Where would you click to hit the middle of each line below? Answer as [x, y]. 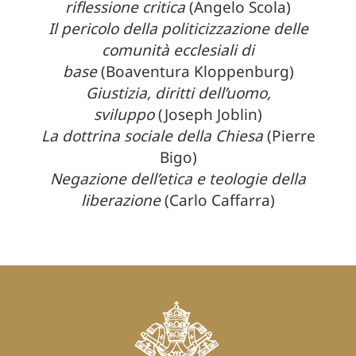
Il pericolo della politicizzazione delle [178, 28]
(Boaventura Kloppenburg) [195, 71]
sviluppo [124, 114]
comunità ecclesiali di [178, 50]
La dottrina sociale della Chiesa [152, 135]
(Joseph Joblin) [208, 114]
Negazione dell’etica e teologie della [178, 178]
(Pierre [289, 135]
